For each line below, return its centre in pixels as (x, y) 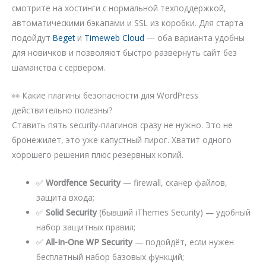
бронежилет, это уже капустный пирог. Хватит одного (122, 140)
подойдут (32, 37)
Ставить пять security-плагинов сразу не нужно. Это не (122, 125)
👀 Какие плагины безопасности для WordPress (105, 95)
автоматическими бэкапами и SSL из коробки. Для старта (128, 23)
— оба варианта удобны (194, 37)
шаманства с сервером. (58, 67)
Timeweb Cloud (114, 37)
